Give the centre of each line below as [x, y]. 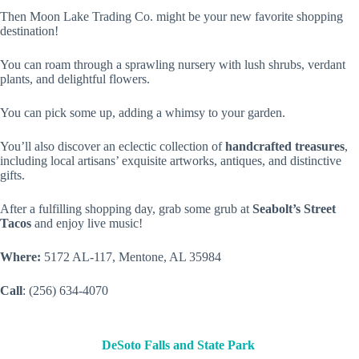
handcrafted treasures [285, 146]
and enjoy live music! [90, 223]
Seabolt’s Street [294, 209]
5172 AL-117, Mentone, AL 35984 [133, 257]
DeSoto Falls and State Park [179, 345]
